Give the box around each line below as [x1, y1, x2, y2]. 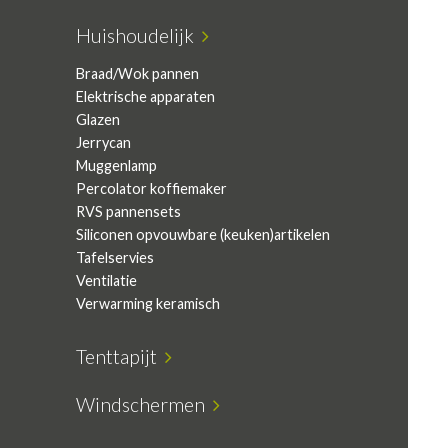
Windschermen [76, 393, 213, 416]
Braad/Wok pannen [76, 65, 199, 82]
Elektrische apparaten [76, 88, 215, 105]
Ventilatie [76, 272, 137, 289]
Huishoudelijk [76, 24, 202, 47]
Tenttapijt [76, 345, 165, 368]
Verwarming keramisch [76, 295, 220, 312]
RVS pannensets [76, 203, 181, 220]
